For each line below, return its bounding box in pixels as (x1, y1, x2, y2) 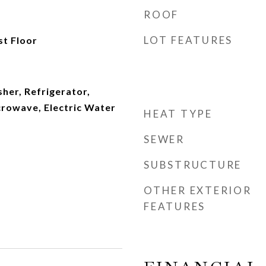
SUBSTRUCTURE (144, 159, 242, 171)
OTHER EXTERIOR (144, 184, 252, 197)
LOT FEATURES (144, 34, 233, 46)
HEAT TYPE (144, 107, 213, 120)
